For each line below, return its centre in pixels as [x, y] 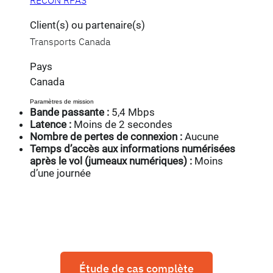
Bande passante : [69, 112]
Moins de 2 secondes [123, 125]
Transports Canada [70, 42]
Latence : [51, 125]
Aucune [200, 137]
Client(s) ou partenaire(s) [87, 25]
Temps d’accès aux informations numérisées [132, 149]
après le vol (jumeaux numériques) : [112, 161]
